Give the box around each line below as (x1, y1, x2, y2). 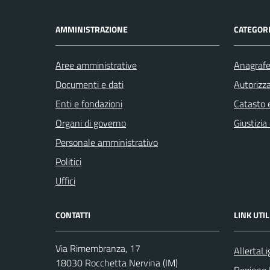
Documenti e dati (55, 77, 124, 92)
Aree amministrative (55, 57, 137, 72)
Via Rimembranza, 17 (55, 240, 140, 256)
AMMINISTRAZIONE (55, 22, 128, 36)
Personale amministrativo (55, 134, 158, 149)
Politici (55, 154, 81, 169)
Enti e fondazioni (55, 96, 122, 111)
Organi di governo (55, 115, 126, 130)
